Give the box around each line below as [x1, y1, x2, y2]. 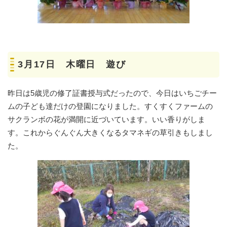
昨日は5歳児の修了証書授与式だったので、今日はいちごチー [8, 88, 217, 97]
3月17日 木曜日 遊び [18, 59, 136, 69]
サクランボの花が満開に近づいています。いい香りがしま [8, 115, 205, 124]
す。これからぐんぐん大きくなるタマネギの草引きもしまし [8, 128, 213, 137]
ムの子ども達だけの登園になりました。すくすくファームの [8, 101, 213, 110]
